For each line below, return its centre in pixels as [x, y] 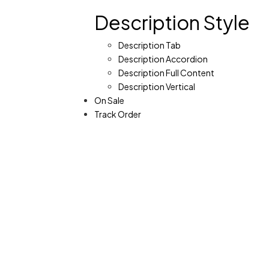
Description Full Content [166, 72]
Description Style [172, 22]
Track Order [118, 114]
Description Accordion [163, 59]
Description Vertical [157, 86]
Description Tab [150, 45]
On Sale [109, 100]
